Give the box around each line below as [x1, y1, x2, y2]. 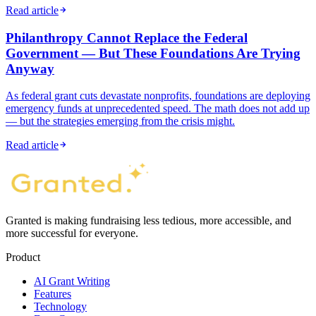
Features [34, 288, 71, 300]
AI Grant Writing [34, 275, 110, 288]
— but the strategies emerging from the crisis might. [6, 115, 235, 128]
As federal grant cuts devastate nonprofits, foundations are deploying [6, 90, 310, 102]
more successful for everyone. [6, 227, 138, 240]
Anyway [6, 61, 54, 76]
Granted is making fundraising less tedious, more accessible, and [6, 214, 291, 227]
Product [6, 251, 40, 264]
